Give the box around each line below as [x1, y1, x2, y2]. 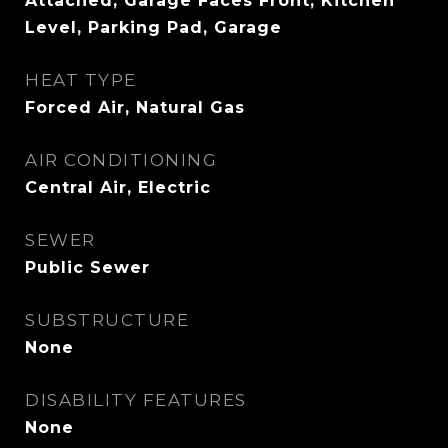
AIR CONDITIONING [25, 150, 217, 170]
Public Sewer [25, 258, 150, 277]
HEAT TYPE [25, 70, 137, 90]
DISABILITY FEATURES [25, 390, 247, 410]
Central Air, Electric [25, 178, 211, 197]
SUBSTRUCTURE [25, 310, 189, 330]
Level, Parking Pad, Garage [25, 18, 282, 37]
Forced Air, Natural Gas [25, 98, 245, 117]
